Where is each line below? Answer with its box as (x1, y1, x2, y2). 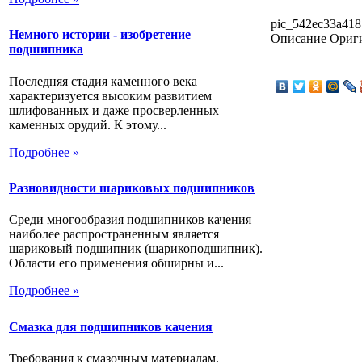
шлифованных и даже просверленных (9, 103, 219, 117)
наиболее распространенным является (9, 227, 219, 242)
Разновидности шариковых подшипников (9, 181, 255, 196)
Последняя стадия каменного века (9, 74, 197, 88)
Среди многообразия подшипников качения (9, 213, 251, 227)
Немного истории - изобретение (9, 27, 191, 42)
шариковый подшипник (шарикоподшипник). (9, 242, 263, 256)
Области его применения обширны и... (9, 256, 224, 271)
